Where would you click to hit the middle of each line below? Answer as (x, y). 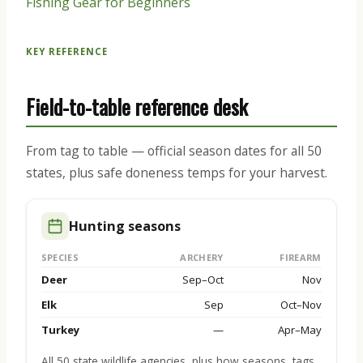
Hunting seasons (124, 226)
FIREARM (301, 258)
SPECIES (60, 258)
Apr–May (299, 330)
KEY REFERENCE (67, 52)
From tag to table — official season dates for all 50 (174, 151)
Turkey (60, 330)
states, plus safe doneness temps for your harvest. (177, 173)
